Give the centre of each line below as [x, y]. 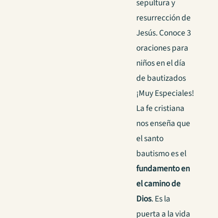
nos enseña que [163, 124]
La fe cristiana [160, 109]
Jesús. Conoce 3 [164, 33]
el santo [150, 139]
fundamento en [163, 169]
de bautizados [161, 78]
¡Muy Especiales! [165, 93]
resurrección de [163, 18]
